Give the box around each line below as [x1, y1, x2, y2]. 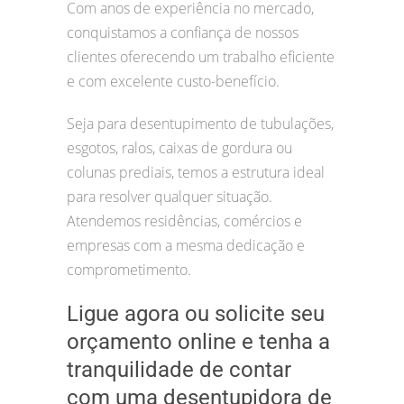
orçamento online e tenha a [67, 329, 330, 355]
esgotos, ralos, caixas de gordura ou [67, 138, 292, 159]
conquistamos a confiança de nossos [67, 23, 298, 43]
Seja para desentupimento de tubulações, [67, 114, 334, 134]
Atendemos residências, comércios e [67, 211, 302, 232]
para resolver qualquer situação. [67, 187, 272, 207]
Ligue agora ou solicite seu [67, 301, 325, 327]
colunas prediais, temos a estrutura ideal [67, 162, 325, 183]
